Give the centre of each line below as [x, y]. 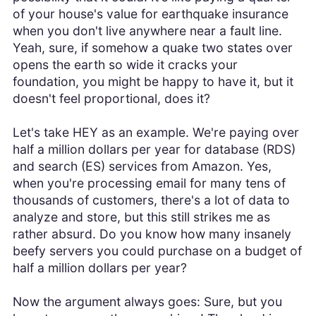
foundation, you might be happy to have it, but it [153, 82]
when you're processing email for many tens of [149, 183]
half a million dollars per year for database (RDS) [154, 150]
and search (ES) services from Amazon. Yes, [142, 166]
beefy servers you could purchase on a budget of [157, 251]
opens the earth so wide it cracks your [125, 65]
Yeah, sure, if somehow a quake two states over [152, 48]
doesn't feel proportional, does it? [111, 99]
